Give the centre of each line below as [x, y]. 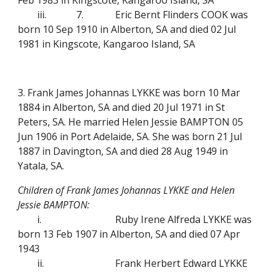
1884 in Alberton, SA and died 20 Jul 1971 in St [122, 107]
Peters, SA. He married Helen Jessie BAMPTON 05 [131, 122]
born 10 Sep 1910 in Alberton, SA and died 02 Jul [127, 29]
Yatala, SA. [42, 166]
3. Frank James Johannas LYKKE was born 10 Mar [129, 93]
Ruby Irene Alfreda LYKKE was [184, 219]
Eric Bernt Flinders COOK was [182, 15]
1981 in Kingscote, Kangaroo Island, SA [107, 44]
